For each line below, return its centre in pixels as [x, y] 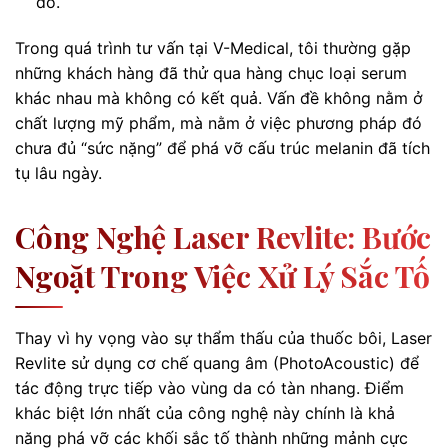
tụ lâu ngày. [58, 172]
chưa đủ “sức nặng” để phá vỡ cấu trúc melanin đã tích [222, 147]
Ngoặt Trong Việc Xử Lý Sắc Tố [223, 275]
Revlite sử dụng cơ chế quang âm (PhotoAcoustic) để [217, 362]
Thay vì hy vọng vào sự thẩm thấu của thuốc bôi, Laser [223, 337]
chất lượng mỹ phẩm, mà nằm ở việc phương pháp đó [218, 122]
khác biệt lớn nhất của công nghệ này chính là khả [205, 412]
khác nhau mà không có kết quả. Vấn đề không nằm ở [219, 97]
